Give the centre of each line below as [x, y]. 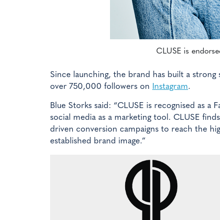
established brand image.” [98, 141]
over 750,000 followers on [101, 87]
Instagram [170, 87]
